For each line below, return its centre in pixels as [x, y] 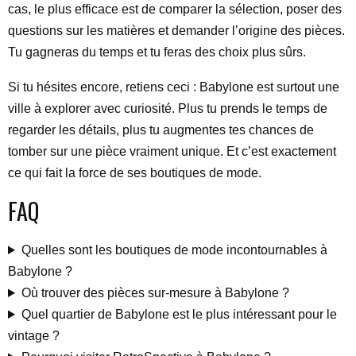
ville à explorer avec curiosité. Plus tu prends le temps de [168, 108]
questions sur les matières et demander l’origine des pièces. [176, 31]
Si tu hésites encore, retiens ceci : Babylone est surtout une [174, 87]
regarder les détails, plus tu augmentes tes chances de [161, 130]
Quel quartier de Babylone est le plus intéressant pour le [179, 314]
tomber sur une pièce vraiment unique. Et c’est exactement [172, 151]
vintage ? [34, 336]
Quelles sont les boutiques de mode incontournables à [174, 250]
